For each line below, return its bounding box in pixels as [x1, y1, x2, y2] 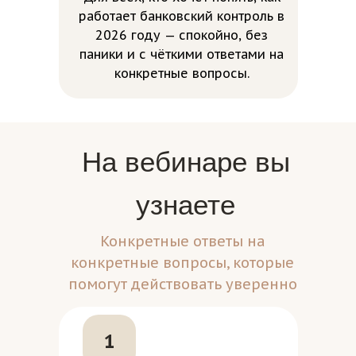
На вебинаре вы [81, 146, 290, 177]
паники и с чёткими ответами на [79, 46, 284, 62]
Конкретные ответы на [99, 232, 265, 250]
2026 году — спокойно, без [95, 27, 268, 43]
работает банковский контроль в [79, 8, 284, 24]
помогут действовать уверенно [68, 275, 297, 293]
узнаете [136, 189, 235, 220]
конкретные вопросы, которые [71, 253, 294, 272]
